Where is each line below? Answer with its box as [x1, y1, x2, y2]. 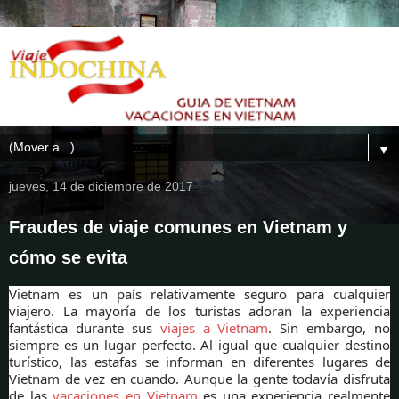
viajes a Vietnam [159, 318, 269, 337]
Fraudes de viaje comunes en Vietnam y [9, 216, 347, 237]
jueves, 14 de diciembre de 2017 [9, 178, 193, 193]
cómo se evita [9, 247, 127, 267]
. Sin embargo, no [268, 318, 390, 337]
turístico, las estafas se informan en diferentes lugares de [9, 352, 390, 370]
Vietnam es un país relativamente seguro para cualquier [9, 284, 390, 303]
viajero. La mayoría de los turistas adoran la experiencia [9, 301, 390, 320]
